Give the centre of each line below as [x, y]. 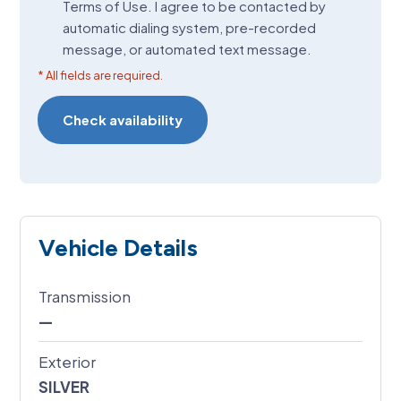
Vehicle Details [119, 248]
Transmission [85, 297]
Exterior [68, 362]
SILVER [64, 387]
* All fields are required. [101, 75]
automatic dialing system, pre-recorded [190, 27]
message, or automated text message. [188, 48]
